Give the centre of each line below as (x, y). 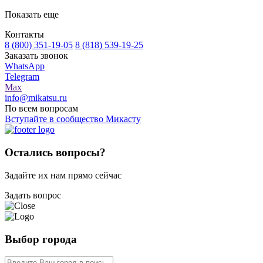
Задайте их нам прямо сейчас (63, 175)
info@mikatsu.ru (36, 98)
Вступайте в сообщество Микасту (73, 119)
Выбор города (41, 239)
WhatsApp (25, 66)
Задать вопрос (33, 195)
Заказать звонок (36, 56)
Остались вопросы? (55, 153)
